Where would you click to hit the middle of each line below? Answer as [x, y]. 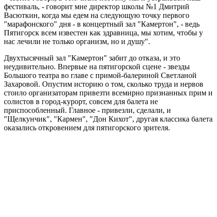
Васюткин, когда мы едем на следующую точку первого [97, 15]
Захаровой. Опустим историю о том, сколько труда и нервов [104, 84]
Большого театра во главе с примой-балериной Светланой [100, 75]
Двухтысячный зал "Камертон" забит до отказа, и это [92, 58]
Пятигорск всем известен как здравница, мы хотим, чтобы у [103, 32]
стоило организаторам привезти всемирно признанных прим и [108, 93]
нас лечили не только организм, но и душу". [77, 41]
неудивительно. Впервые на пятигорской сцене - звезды [97, 66]
